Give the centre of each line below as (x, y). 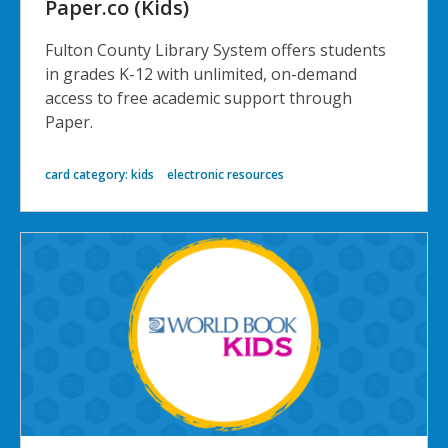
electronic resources (225, 175)
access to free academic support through (198, 98)
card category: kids (99, 175)
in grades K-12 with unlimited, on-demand (201, 74)
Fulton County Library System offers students (215, 50)
